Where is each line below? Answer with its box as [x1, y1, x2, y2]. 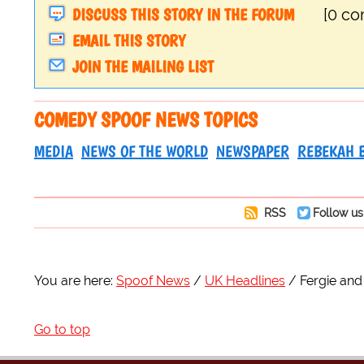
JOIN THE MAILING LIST [72, 57, 214, 77]
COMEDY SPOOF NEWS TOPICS [34, 107, 258, 132]
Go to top [34, 322, 90, 338]
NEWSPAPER [216, 141, 289, 162]
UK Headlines [205, 273, 285, 289]
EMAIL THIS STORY [72, 31, 185, 51]
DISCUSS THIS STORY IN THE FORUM [72, 5, 294, 25]
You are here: [34, 273, 113, 289]
